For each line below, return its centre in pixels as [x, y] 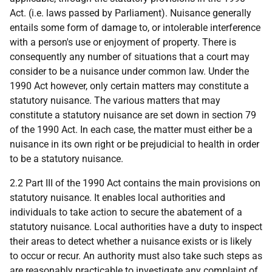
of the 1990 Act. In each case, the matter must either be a [131, 130]
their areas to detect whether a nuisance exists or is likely [131, 241]
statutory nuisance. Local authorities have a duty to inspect [136, 227]
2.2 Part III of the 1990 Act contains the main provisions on [135, 183]
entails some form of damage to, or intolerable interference [135, 28]
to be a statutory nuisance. [66, 159]
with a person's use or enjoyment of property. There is [123, 42]
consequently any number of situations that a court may [130, 57]
